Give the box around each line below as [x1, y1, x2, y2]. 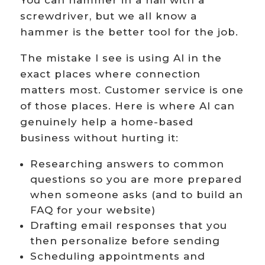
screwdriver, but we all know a [20, 10, 197, 22]
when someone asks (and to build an [30, 189, 243, 201]
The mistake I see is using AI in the [20, 52, 222, 64]
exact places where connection [20, 68, 201, 80]
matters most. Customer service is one [20, 84, 244, 96]
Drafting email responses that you [30, 219, 227, 232]
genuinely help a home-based [20, 116, 193, 128]
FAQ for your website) [30, 204, 156, 216]
